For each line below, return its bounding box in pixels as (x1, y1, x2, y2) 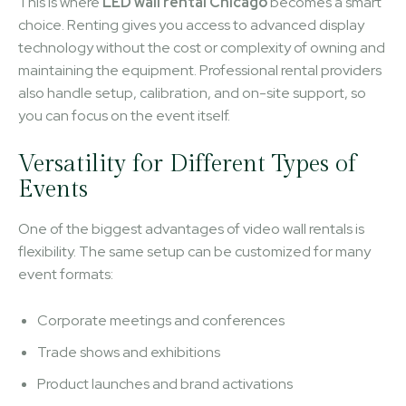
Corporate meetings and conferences (37, 310, 285, 330)
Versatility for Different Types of (18, 150, 356, 178)
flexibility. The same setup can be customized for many (18, 241, 371, 261)
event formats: (18, 264, 113, 284)
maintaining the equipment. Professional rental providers (18, 60, 382, 80)
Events (18, 175, 88, 203)
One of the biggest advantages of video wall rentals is (18, 218, 364, 238)
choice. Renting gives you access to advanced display (18, 14, 364, 34)
